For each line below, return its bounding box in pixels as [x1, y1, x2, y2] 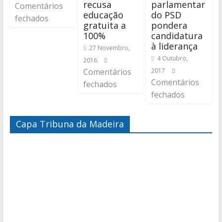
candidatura [151, 30, 203, 42]
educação [83, 9, 123, 21]
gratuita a [83, 19, 126, 32]
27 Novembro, [89, 44, 130, 53]
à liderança [151, 40, 198, 53]
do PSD [151, 9, 182, 21]
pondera [151, 19, 188, 32]
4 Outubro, [157, 54, 188, 63]
